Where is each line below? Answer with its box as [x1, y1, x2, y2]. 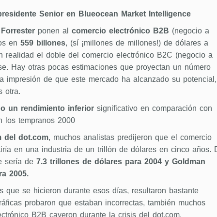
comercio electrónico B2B [71, 26, 169, 35]
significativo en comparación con [93, 104, 212, 112]
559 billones [20, 38, 65, 47]
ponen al [34, 26, 72, 35]
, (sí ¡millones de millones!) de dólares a [65, 38, 208, 47]
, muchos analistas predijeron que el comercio [48, 133, 212, 141]
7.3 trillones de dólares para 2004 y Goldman [33, 157, 205, 166]
